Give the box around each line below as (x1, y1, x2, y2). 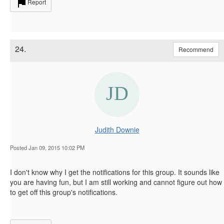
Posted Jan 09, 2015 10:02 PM (10, 143, 84, 151)
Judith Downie (94, 124, 139, 134)
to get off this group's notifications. (10, 186, 117, 197)
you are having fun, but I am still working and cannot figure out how (10, 176, 222, 187)
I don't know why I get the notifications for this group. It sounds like (10, 166, 219, 177)
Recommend (178, 44, 213, 53)
